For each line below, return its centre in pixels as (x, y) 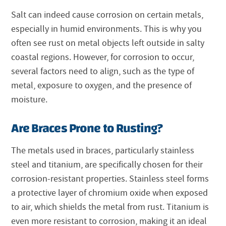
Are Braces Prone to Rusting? (87, 128)
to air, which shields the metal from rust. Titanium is (110, 207)
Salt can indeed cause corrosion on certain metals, (107, 15)
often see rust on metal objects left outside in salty (108, 43)
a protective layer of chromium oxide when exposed (110, 193)
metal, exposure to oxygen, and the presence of (102, 86)
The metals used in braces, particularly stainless (103, 151)
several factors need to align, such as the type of (103, 72)
